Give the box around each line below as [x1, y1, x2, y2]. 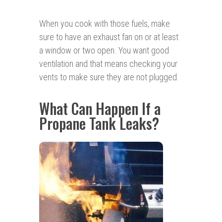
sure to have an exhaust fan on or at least [39, 32, 178, 43]
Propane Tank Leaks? [39, 112, 159, 135]
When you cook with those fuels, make [39, 18, 170, 29]
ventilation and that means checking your [39, 58, 177, 69]
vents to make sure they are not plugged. [39, 72, 179, 83]
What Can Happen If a [39, 97, 161, 120]
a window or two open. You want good [39, 45, 169, 56]
